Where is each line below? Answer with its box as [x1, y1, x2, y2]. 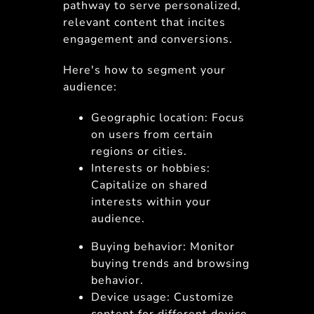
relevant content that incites [62, 15, 226, 30]
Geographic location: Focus [90, 110, 245, 125]
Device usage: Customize [90, 289, 234, 305]
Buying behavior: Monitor [90, 239, 235, 254]
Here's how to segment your [62, 62, 226, 78]
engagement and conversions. [62, 32, 233, 47]
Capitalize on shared [90, 177, 207, 193]
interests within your [90, 194, 211, 210]
